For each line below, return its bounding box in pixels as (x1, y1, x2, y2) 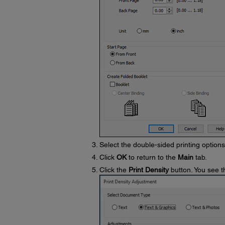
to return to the (126, 153, 178, 161)
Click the (99, 166, 129, 174)
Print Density (128, 166, 169, 174)
